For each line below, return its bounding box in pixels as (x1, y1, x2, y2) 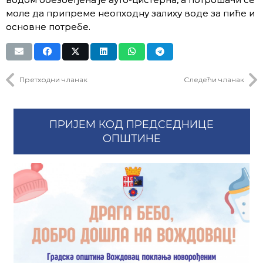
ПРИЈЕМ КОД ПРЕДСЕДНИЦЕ (49, 118, 214, 131)
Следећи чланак (183, 75, 244, 84)
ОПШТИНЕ (102, 132, 161, 145)
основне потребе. (6, 21, 90, 32)
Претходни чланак (19, 75, 87, 84)
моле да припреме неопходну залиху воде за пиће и (6, 7, 255, 19)
